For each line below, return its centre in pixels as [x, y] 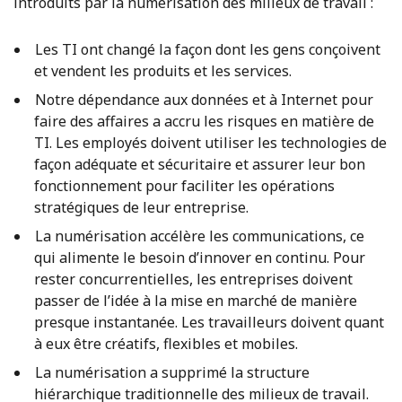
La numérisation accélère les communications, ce [199, 236]
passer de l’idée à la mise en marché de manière [196, 300]
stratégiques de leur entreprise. [141, 207]
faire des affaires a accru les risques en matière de [204, 121]
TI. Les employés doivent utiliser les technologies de [210, 142]
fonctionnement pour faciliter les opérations [184, 185]
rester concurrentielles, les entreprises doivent [193, 279]
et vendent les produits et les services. [163, 70]
